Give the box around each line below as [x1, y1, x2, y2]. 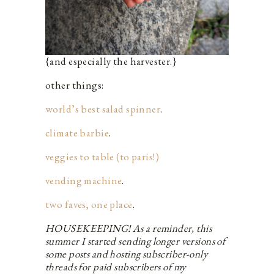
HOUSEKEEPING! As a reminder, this [45, 221, 212, 235]
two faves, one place [45, 197, 133, 211]
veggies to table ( [45, 149, 120, 163]
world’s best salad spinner [45, 102, 161, 116]
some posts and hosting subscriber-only [45, 246, 208, 261]
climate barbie [45, 125, 109, 139]
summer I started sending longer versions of [45, 234, 226, 248]
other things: [45, 78, 104, 92]
